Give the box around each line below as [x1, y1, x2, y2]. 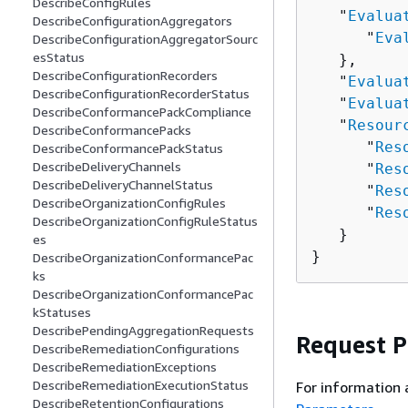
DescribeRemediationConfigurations [33, 341, 240, 357]
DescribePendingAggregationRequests [33, 322, 254, 339]
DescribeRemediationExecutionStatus [33, 377, 249, 393]
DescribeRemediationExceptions [33, 359, 217, 375]
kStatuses [33, 304, 91, 321]
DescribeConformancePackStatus [33, 140, 223, 157]
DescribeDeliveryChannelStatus [33, 177, 213, 193]
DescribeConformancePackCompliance [33, 104, 251, 120]
